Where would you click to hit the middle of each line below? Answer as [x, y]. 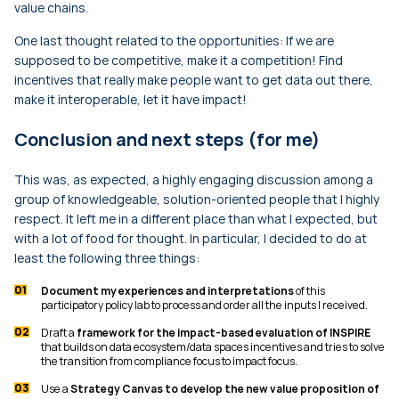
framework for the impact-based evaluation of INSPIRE [224, 333]
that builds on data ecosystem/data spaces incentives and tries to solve [213, 347]
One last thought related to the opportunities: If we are [174, 41]
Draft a [59, 333]
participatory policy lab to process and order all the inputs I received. [204, 305]
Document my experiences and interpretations [167, 291]
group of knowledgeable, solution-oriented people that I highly [197, 199]
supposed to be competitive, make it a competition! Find [179, 61]
